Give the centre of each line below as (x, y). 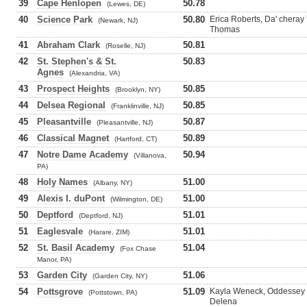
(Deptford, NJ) (101, 216)
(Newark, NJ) (118, 20)
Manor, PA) (54, 259)
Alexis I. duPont (71, 198)
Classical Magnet (73, 138)
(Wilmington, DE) (136, 199)
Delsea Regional (71, 105)
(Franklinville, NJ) (137, 106)
